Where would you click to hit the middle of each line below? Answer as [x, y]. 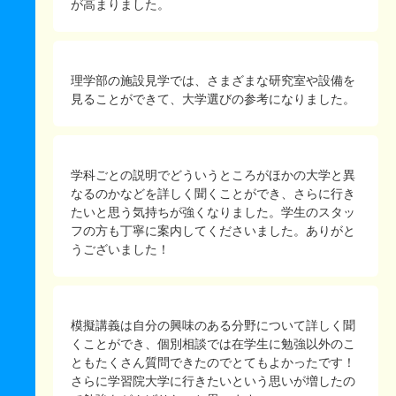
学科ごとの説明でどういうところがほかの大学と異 [213, 175]
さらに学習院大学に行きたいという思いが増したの [213, 381]
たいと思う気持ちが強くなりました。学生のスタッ [213, 213]
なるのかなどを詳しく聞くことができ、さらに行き [213, 194]
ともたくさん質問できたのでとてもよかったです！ [213, 363]
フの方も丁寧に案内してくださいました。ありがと [213, 231]
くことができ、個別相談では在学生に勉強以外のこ [213, 344]
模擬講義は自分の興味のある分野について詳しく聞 [213, 326]
